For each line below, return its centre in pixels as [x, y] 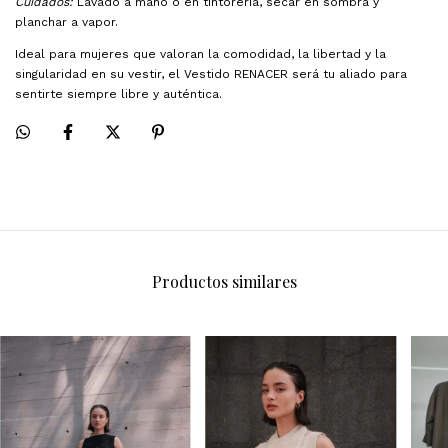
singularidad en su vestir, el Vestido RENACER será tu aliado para [211, 74]
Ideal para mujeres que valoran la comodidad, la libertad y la [200, 54]
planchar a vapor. [66, 22]
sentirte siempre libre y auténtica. [118, 94]
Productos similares [224, 282]
